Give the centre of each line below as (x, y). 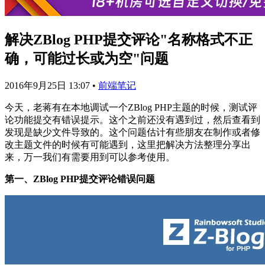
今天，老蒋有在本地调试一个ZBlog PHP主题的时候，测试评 (131, 107)
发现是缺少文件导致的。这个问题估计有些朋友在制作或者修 (132, 132)
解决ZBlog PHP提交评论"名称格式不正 (129, 39)
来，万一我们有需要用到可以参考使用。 (90, 157)
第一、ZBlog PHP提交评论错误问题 (80, 179)
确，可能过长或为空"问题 (87, 58)
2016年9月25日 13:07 (49, 85)
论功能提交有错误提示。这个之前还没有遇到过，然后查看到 (132, 119)
